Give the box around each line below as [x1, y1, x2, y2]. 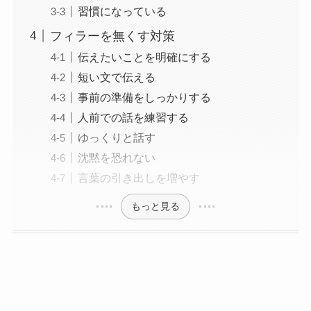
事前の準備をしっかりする [77, 90, 211, 103]
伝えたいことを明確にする [77, 50, 211, 63]
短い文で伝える [77, 70, 155, 83]
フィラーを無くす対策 [49, 28, 175, 43]
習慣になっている [77, 4, 167, 17]
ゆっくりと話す [77, 131, 155, 144]
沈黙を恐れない [77, 151, 155, 164]
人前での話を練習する [77, 110, 189, 124]
